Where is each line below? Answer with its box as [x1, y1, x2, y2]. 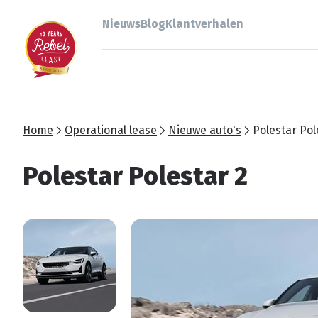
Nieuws [102, 17, 141, 31]
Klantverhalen [165, 17, 243, 31]
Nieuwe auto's [168, 124, 241, 137]
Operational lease [65, 124, 157, 137]
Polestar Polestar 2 [23, 160, 248, 192]
